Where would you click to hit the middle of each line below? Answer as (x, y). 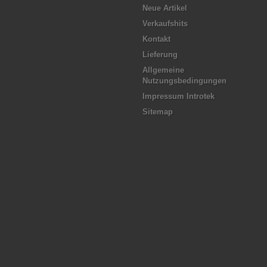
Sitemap (158, 112)
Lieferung (160, 55)
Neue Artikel (165, 8)
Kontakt (156, 39)
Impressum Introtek (178, 96)
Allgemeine (163, 70)
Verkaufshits (165, 24)
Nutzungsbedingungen (184, 81)
